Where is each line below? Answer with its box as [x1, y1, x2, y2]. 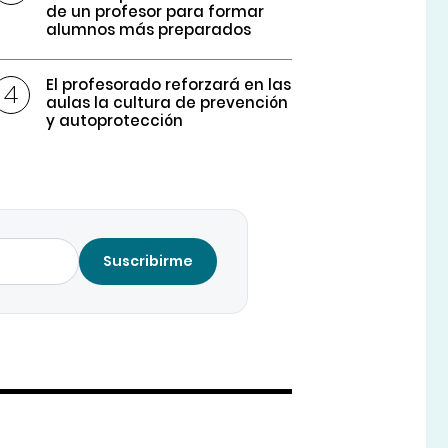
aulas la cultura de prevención [46, 92, 289, 114]
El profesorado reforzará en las [46, 74, 292, 96]
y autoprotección [46, 110, 184, 132]
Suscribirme [103, 251, 194, 272]
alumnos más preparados [46, 19, 252, 41]
